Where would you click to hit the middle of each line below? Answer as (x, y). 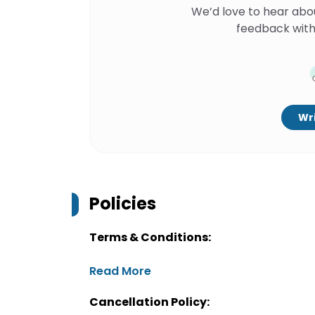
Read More (120, 271)
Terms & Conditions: (150, 237)
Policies (123, 204)
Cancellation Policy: (149, 302)
